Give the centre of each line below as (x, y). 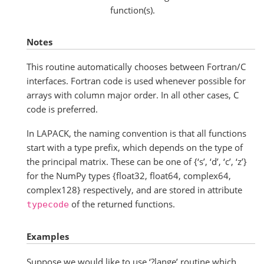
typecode (48, 205)
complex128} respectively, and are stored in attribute (134, 190)
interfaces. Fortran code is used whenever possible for (136, 81)
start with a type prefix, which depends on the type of (135, 148)
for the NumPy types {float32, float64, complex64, (129, 176)
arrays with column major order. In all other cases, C (133, 95)
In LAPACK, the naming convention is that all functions (136, 133)
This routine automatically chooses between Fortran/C (136, 67)
